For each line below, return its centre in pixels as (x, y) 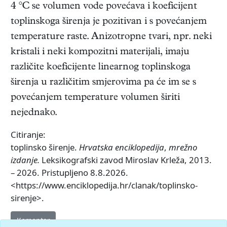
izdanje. (25, 160)
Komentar (33, 220)
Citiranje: (28, 135)
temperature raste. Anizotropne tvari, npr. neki (111, 37)
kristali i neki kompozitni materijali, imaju (100, 53)
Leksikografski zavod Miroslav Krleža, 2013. (126, 160)
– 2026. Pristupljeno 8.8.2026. (69, 173)
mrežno (183, 147)
